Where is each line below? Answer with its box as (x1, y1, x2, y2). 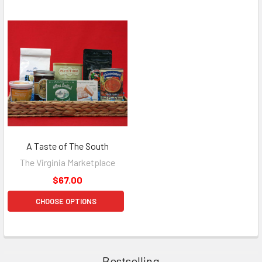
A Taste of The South (26, 140, 109, 151)
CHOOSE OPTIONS (35, 196, 96, 206)
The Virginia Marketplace (20, 156, 115, 168)
